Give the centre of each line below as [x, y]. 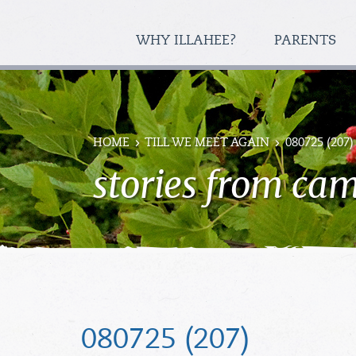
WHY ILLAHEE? [188, 41]
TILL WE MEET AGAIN [207, 143]
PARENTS [307, 41]
